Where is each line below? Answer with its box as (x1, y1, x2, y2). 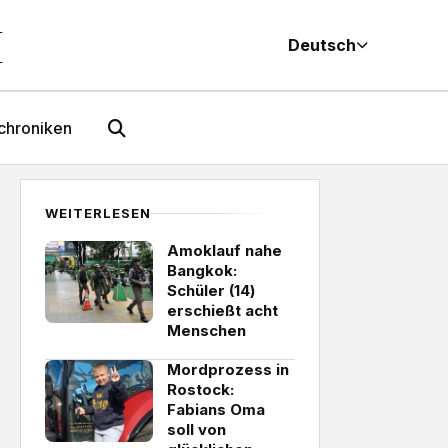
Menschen (167, 321, 246, 340)
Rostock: (167, 380, 234, 399)
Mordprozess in (167, 360, 289, 379)
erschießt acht (167, 301, 278, 320)
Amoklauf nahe (167, 241, 282, 260)
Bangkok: (167, 261, 237, 280)
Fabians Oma (167, 400, 265, 419)
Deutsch (288, 35, 356, 55)
